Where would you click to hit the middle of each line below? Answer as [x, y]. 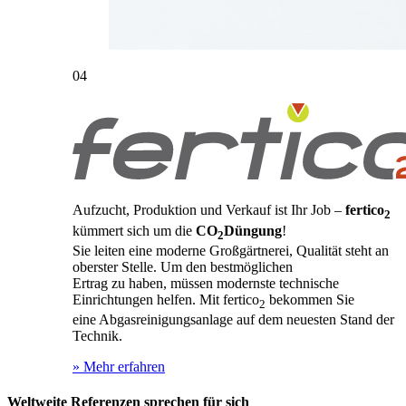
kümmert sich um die [134, 230]
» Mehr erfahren [119, 366]
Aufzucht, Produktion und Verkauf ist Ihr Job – [207, 210]
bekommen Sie [310, 299]
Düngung [253, 230]
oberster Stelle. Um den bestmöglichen [183, 266]
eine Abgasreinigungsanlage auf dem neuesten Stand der [233, 319]
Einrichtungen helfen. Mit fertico [166, 299]
